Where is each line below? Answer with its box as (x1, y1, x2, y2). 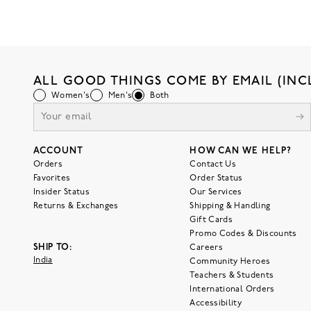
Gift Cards (190, 216, 233, 224)
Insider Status (33, 188, 90, 196)
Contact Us (190, 160, 237, 169)
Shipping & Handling (190, 202, 271, 210)
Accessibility (190, 299, 242, 308)
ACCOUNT (33, 146, 84, 155)
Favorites (33, 174, 71, 183)
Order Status (190, 174, 243, 183)
